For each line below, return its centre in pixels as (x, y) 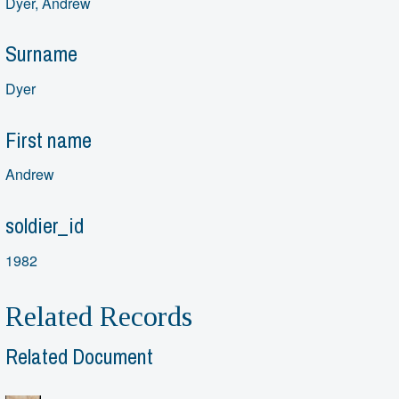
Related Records (99, 316)
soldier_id (45, 226)
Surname (42, 54)
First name (49, 139)
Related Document (80, 357)
